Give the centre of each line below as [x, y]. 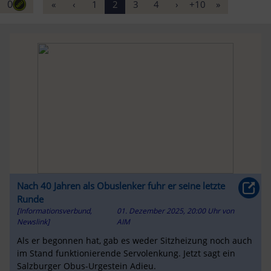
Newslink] [33, 221]
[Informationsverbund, [54, 211]
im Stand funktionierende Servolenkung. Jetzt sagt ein [126, 253]
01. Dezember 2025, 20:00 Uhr [169, 211]
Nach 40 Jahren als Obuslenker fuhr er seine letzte [121, 185]
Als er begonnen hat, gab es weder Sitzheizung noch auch [134, 241]
